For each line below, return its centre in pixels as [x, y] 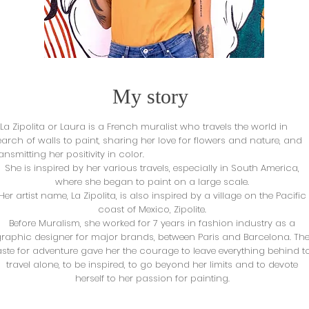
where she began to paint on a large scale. [152, 182]
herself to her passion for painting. [152, 278]
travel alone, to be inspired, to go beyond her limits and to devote [152, 265]
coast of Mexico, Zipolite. [152, 209]
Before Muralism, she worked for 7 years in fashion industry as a [152, 223]
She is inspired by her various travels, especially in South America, [152, 168]
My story [150, 96]
